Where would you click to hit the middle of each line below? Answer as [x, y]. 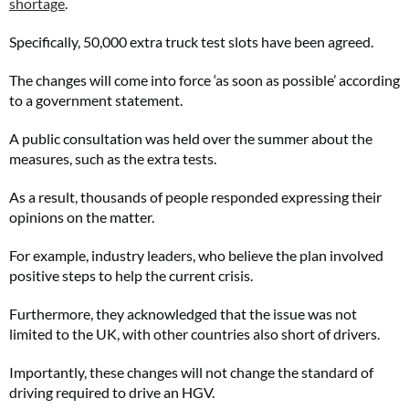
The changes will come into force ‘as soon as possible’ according [204, 80]
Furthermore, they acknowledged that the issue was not [183, 314]
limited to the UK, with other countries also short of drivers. [194, 334]
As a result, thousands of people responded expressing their [195, 197]
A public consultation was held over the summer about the [191, 139]
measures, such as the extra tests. [113, 159]
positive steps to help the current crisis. [131, 276]
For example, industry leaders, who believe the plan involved [196, 256]
